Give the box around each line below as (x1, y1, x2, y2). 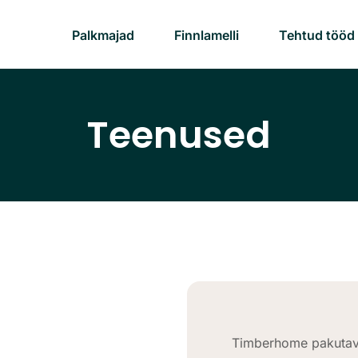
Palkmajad (72, 26, 134, 43)
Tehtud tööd (279, 26, 355, 43)
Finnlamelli (174, 26, 239, 43)
